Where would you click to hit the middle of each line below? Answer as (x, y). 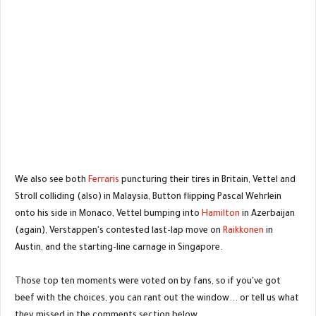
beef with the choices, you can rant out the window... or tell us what (157, 299)
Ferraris (104, 181)
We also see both (51, 181)
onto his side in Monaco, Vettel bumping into (108, 215)
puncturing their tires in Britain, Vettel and (207, 181)
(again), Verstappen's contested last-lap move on (119, 232)
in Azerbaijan (267, 215)
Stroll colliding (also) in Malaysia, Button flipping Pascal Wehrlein (148, 198)
